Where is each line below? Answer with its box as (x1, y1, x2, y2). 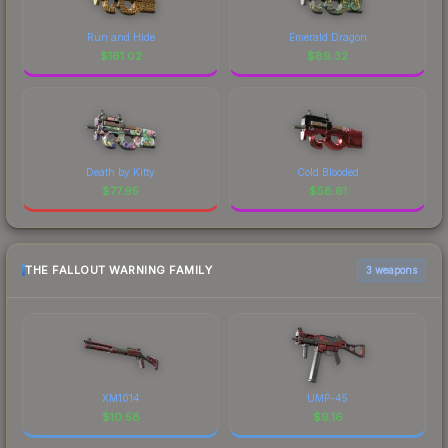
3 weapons (366, 263, 417, 276)
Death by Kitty (86, 165, 155, 178)
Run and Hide (86, 30, 155, 43)
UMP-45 (307, 391, 348, 404)
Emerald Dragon (288, 30, 367, 43)
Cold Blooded (296, 165, 359, 178)
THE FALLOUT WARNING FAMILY (25, 263, 212, 278)
